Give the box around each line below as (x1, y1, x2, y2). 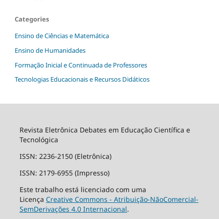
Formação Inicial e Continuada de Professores (15, 60, 147, 69)
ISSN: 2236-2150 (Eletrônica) (19, 152, 111, 161)
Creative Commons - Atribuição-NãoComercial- (45, 195, 198, 204)
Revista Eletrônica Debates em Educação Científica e (19, 125, 190, 135)
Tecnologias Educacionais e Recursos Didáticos (15, 75, 150, 84)
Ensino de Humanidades (15, 45, 86, 55)
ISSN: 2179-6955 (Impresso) (19, 168, 113, 178)
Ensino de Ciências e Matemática (15, 31, 109, 40)
